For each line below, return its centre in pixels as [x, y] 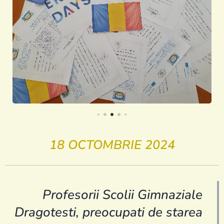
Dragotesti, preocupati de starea [108, 212]
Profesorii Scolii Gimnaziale [122, 194]
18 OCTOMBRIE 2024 [112, 145]
